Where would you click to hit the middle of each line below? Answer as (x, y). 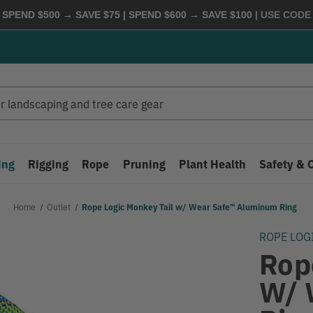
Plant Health (212, 163)
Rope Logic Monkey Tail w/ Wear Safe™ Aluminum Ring (190, 206)
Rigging (49, 163)
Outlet (59, 206)
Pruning (144, 163)
